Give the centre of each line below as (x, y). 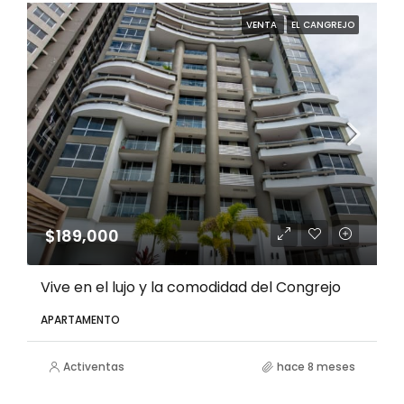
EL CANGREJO (323, 25)
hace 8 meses (316, 367)
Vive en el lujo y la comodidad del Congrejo (191, 287)
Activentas (94, 367)
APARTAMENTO (80, 320)
